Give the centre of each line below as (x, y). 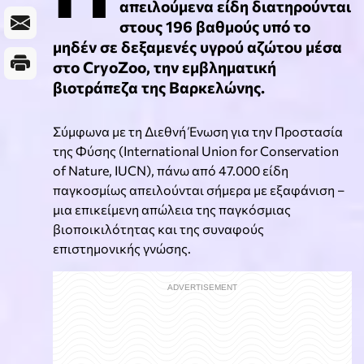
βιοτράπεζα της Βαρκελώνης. (159, 87)
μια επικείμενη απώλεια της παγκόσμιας (172, 209)
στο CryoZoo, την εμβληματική (165, 66)
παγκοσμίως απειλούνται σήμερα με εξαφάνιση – (199, 189)
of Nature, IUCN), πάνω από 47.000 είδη (171, 170)
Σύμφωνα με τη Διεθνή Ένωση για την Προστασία (198, 131)
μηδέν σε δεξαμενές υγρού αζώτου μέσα (197, 46)
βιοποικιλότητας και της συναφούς (158, 228)
